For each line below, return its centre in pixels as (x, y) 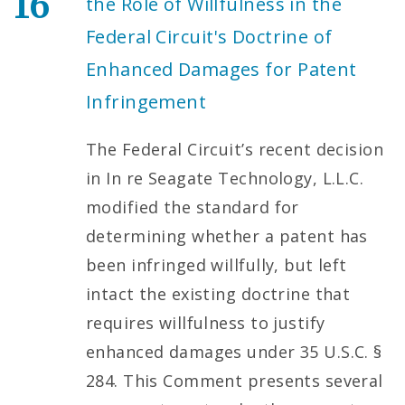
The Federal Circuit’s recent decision (235, 149)
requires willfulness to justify (206, 322)
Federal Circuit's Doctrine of (209, 36)
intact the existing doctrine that (218, 293)
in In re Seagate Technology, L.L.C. (225, 178)
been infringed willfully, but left (217, 264)
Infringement (146, 101)
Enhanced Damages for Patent (221, 69)
